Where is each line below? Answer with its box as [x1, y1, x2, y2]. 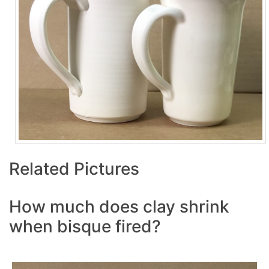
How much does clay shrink [9, 196, 229, 217]
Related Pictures [9, 159, 139, 180]
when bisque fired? [9, 216, 161, 237]
